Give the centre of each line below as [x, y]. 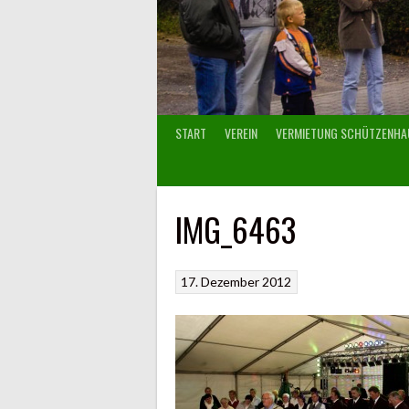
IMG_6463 [236, 228]
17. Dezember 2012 [236, 282]
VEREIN [241, 132]
